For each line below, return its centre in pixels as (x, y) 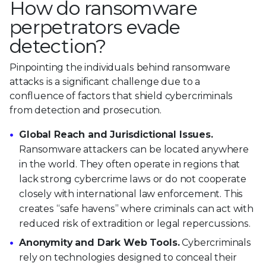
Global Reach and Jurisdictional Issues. (116, 134)
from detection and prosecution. (86, 110)
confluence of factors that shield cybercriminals (121, 96)
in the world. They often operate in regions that (130, 164)
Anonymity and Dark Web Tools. (99, 243)
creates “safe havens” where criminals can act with (136, 208)
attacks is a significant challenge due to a (105, 81)
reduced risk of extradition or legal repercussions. (135, 223)
